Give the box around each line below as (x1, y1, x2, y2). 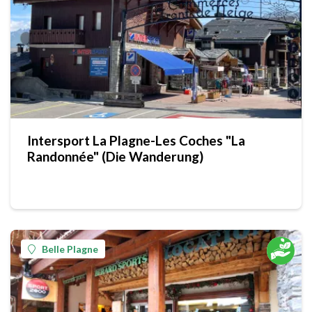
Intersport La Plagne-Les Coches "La (27, 132, 245, 149)
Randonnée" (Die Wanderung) (27, 148, 203, 165)
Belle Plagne (42, 243, 98, 256)
